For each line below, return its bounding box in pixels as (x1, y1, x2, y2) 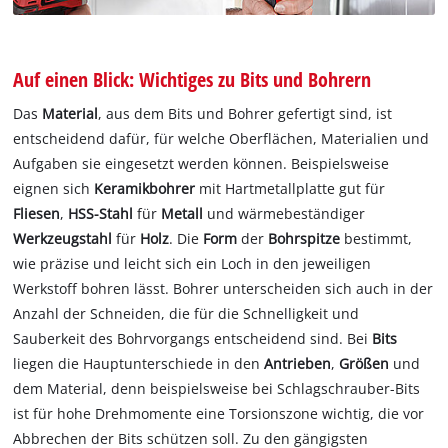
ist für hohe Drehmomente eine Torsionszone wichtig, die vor (13, 404, 425, 424)
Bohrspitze (268, 229, 341, 249)
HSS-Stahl (68, 204, 134, 224)
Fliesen (13, 204, 61, 224)
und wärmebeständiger (203, 204, 366, 224)
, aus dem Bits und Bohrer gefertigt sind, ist (98, 104, 393, 124)
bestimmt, (340, 229, 413, 249)
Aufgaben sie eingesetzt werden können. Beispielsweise (13, 154, 390, 174)
